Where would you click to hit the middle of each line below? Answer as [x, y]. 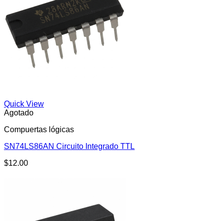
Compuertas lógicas [39, 130]
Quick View [24, 104]
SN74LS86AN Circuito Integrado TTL [69, 147]
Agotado [19, 113]
